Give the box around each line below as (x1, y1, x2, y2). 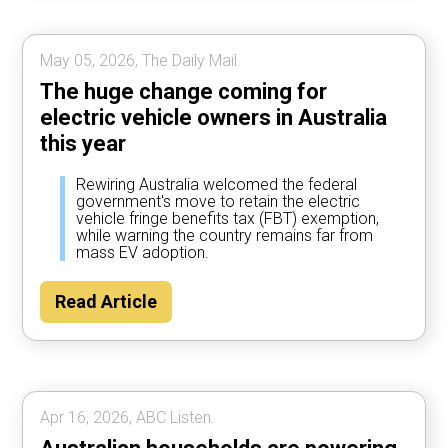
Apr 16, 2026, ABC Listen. (40, 408, 216, 428)
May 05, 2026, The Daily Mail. (40, 51, 242, 71)
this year (40, 131, 127, 157)
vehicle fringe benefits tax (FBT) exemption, (76, 209, 380, 229)
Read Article (55, 291, 158, 313)
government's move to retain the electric (76, 192, 361, 212)
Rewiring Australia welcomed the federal (76, 175, 358, 195)
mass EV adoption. (76, 243, 210, 263)
